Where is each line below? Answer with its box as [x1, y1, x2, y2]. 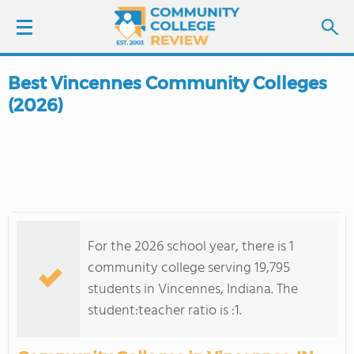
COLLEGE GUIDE [24, 254, 117, 275]
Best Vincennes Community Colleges [8, 73, 327, 94]
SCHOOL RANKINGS [24, 210, 137, 231]
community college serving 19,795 [88, 257, 290, 280]
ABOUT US [24, 299, 84, 319]
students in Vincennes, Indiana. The [88, 278, 298, 301]
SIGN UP [90, 118, 131, 136]
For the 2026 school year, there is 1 [88, 235, 294, 258]
